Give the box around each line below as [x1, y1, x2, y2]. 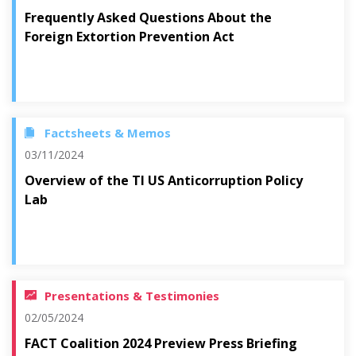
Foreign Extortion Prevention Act [25, 28, 234, 45]
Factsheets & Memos [44, 125, 171, 141]
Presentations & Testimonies [44, 288, 219, 304]
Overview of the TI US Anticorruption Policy [25, 172, 303, 189]
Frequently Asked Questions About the [25, 9, 272, 26]
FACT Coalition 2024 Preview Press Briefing [25, 335, 297, 352]
